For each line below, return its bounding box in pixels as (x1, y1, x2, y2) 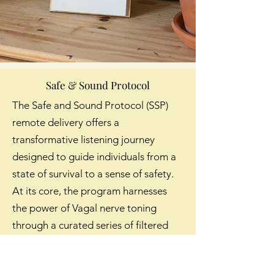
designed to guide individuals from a (12, 150, 176, 163)
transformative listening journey (12, 133, 155, 146)
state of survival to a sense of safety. (12, 168, 174, 180)
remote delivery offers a (12, 116, 119, 128)
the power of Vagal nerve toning (12, 202, 157, 214)
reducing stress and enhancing (12, 253, 149, 265)
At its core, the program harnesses (12, 185, 167, 197)
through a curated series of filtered (12, 219, 168, 231)
